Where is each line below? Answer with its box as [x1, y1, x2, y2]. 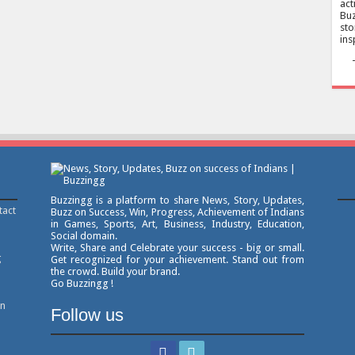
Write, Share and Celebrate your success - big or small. [50, 241, 305, 254]
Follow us [50, 304, 124, 325]
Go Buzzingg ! [50, 277, 113, 289]
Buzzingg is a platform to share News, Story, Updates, [50, 193, 305, 206]
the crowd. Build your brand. [50, 265, 180, 277]
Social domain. [50, 229, 117, 242]
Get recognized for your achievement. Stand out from [50, 253, 305, 265]
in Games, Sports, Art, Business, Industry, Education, [50, 217, 305, 230]
